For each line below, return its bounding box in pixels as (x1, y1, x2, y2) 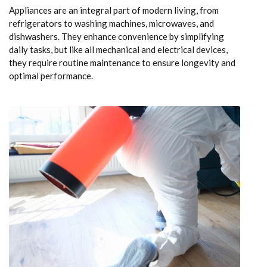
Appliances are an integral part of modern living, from (9, 5, 219, 16)
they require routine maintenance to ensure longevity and (9, 57, 235, 69)
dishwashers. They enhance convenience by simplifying (9, 31, 224, 42)
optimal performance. (9, 70, 93, 82)
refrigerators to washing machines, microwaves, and (9, 18, 214, 29)
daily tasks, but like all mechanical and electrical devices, (9, 44, 228, 55)
